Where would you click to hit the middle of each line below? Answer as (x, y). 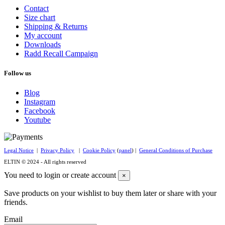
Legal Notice (19, 150)
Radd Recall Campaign (61, 54)
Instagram (40, 102)
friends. (16, 202)
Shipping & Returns (56, 27)
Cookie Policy (99, 150)
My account (43, 36)
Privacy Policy (58, 150)
